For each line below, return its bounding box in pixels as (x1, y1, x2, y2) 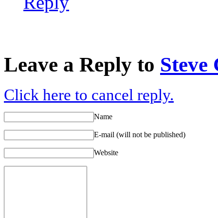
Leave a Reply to (4, 53, 160, 76)
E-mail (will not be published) (94, 130, 185, 139)
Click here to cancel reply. (4, 86, 174, 104)
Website (94, 148, 118, 157)
